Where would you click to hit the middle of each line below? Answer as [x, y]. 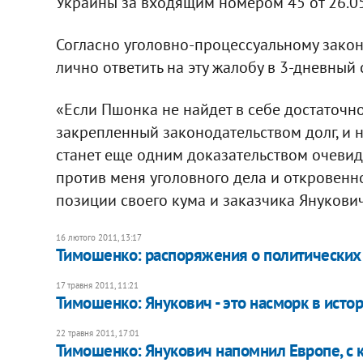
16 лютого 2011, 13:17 [98, 237]
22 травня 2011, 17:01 [97, 333]
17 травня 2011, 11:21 [97, 285]
